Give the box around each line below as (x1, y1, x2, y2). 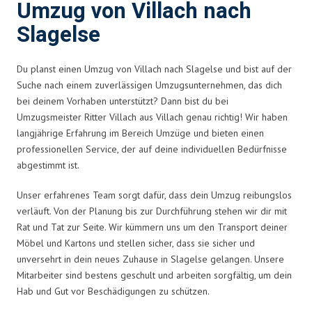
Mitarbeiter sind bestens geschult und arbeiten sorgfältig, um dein (17, 268, 292, 281)
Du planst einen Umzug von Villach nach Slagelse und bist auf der (17, 62, 292, 75)
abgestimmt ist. (17, 158, 79, 171)
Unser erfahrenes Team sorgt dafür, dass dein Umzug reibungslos (17, 188, 292, 201)
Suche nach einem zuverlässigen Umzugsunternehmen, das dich (17, 78, 282, 91)
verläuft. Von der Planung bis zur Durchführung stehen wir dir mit (17, 204, 287, 217)
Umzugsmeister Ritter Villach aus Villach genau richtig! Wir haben (17, 110, 288, 123)
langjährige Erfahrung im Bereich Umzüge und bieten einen (17, 126, 264, 139)
